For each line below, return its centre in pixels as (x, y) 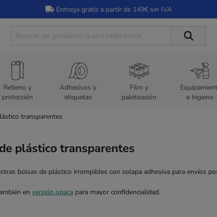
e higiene (200, 97)
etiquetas (78, 97)
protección (17, 97)
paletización (139, 97)
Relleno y (17, 87)
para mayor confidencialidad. (117, 192)
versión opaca (53, 192)
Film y (139, 87)
